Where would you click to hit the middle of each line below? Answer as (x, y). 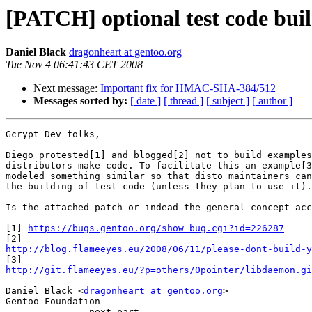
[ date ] (146, 101)
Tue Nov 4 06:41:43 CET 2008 (74, 65)
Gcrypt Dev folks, (53, 134)
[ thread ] (184, 101)
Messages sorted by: (80, 101)
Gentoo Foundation (53, 302)
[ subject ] (228, 101)
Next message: (67, 88)
